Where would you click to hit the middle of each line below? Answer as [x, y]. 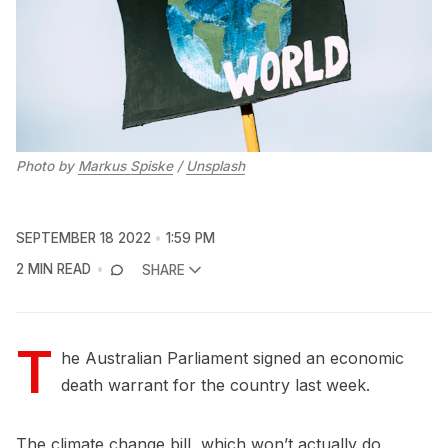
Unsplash [215, 165]
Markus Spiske [125, 165]
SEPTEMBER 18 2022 [83, 238]
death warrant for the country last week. [215, 385]
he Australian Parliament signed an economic [232, 358]
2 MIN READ [53, 269]
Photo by [47, 165]
